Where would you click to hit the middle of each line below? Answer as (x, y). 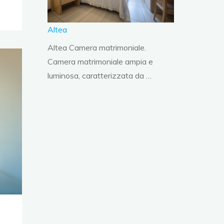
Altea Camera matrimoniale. (97, 48)
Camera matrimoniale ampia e (100, 62)
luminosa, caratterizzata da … (100, 76)
